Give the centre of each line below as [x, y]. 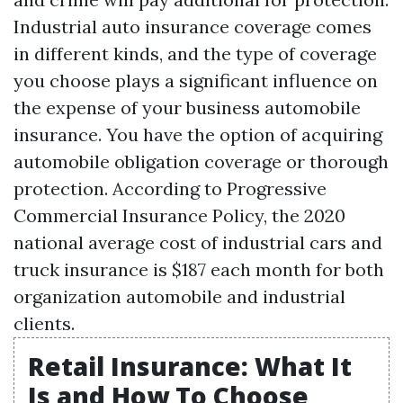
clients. [44, 323]
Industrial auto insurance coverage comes [193, 27]
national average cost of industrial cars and [198, 242]
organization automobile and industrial [179, 296]
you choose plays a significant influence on [196, 81]
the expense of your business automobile [187, 107]
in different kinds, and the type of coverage [195, 54]
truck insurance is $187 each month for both [199, 269]
